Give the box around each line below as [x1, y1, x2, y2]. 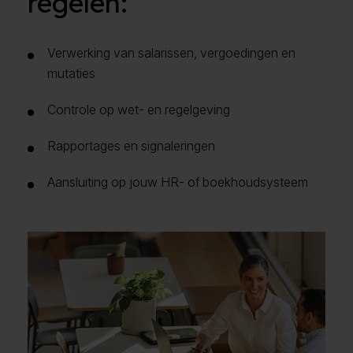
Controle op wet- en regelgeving [47, 101, 230, 117]
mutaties [47, 65, 95, 81]
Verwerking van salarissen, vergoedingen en [47, 44, 295, 61]
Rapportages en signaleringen [47, 137, 215, 154]
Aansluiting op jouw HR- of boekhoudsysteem [47, 173, 308, 190]
